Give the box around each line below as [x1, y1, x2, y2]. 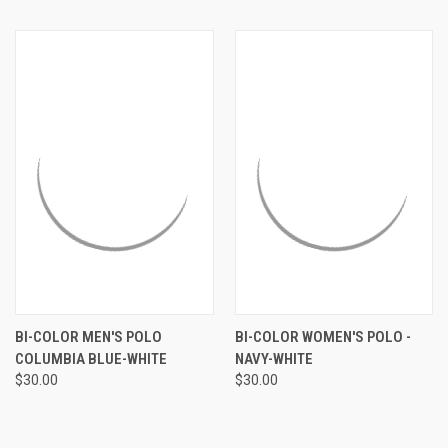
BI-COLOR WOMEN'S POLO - [234, 327, 411, 346]
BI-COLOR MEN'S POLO [15, 327, 162, 346]
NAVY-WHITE [234, 349, 313, 368]
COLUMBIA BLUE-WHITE [15, 349, 167, 368]
